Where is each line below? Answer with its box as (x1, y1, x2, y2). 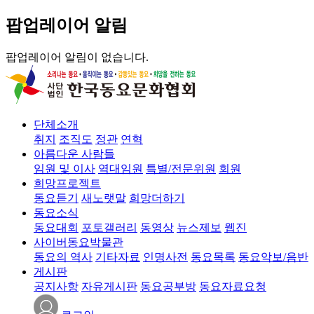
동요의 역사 (34, 250, 93, 263)
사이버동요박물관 (34, 235, 123, 248)
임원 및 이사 (34, 162, 95, 175)
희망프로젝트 (34, 177, 101, 189)
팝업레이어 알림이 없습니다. (6, 50, 149, 63)
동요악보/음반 (238, 250, 308, 263)
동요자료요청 (199, 280, 266, 292)
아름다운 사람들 (34, 147, 115, 160)
